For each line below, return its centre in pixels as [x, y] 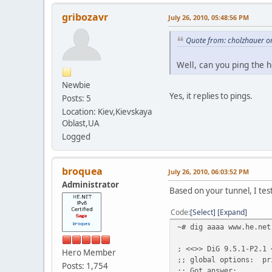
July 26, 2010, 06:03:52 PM [209, 171]
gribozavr [85, 17]
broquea [82, 171]
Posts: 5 [76, 98]
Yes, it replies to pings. [211, 96]
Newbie [76, 85]
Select [203, 212]
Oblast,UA [81, 123]
